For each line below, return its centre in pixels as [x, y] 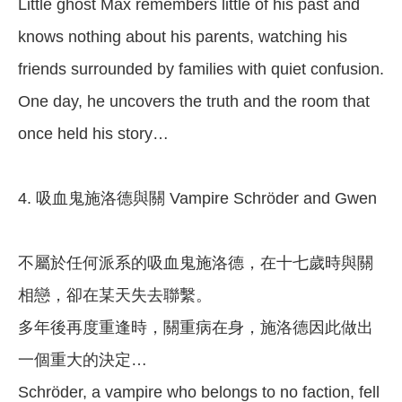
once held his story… [93, 134]
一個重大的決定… [83, 360]
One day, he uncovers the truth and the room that [194, 102]
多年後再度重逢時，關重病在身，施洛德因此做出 [196, 328]
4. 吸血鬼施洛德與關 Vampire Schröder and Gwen [197, 199]
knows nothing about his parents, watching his [183, 37]
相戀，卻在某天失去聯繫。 [115, 296]
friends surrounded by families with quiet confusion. [201, 70]
